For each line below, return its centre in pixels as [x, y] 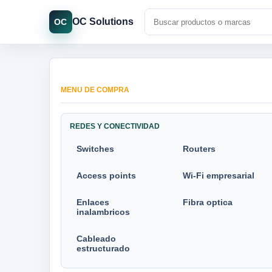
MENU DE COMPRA [95, 90]
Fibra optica [207, 202]
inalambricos [103, 212]
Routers [199, 149]
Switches [95, 149]
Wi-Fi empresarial [218, 175]
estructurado [103, 248]
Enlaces [93, 202]
